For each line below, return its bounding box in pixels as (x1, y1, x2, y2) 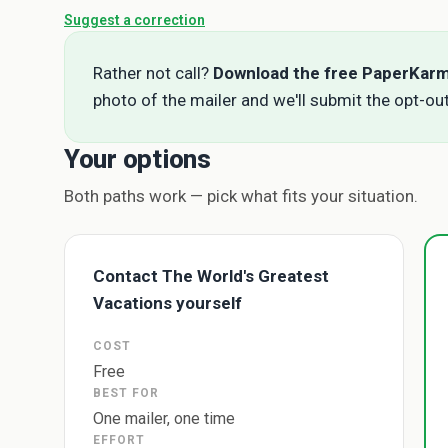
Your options (64, 144, 211, 174)
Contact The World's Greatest (93, 266, 329, 286)
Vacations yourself (93, 293, 242, 313)
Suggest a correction (64, 12, 205, 28)
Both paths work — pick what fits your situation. (64, 186, 418, 206)
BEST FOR (93, 386, 159, 400)
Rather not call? (93, 63, 213, 83)
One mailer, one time (93, 409, 235, 428)
